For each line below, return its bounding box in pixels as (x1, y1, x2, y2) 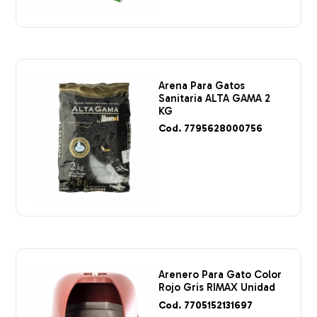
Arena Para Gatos (158, 79, 245, 92)
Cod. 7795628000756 (158, 122, 263, 135)
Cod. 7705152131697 (158, 299, 253, 311)
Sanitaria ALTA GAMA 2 (158, 91, 270, 105)
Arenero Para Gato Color (158, 268, 282, 282)
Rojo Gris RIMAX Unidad (158, 281, 275, 294)
